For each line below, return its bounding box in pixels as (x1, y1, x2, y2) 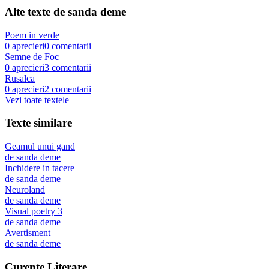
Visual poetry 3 (5, 206, 62, 217)
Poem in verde (5, 29, 59, 40)
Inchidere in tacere (5, 163, 74, 174)
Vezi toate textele (5, 94, 69, 105)
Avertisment (5, 228, 50, 238)
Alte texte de (5, 5, 68, 18)
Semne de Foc (5, 51, 59, 62)
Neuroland (5, 184, 45, 195)
